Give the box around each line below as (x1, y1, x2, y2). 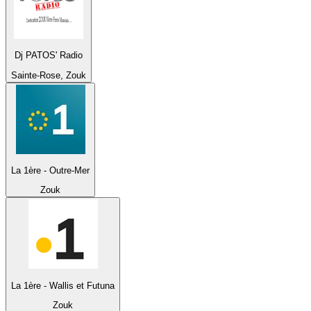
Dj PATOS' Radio (15, 50, 83, 61)
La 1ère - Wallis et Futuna (11, 280, 115, 291)
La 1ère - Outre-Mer (11, 165, 90, 176)
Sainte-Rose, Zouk (11, 69, 86, 81)
